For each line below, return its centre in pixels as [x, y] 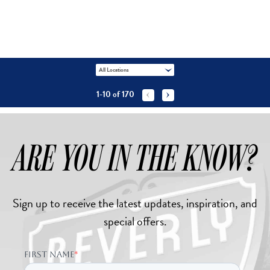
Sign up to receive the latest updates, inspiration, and [135, 203]
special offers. [135, 221]
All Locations [114, 70]
